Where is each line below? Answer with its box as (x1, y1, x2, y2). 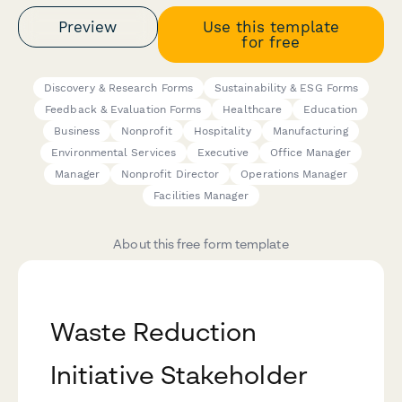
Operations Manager (240, 168, 347, 181)
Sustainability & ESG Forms (214, 82, 359, 95)
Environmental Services (51, 146, 176, 160)
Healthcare (223, 103, 283, 117)
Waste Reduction (50, 317, 258, 347)
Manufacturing (272, 125, 348, 138)
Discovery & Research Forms (43, 82, 193, 95)
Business (54, 125, 100, 138)
